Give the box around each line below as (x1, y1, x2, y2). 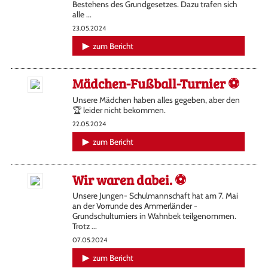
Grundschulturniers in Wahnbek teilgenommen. (72, 211, 236, 221)
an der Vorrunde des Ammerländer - (72, 201, 197, 211)
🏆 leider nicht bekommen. (72, 105, 166, 115)
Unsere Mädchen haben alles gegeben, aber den (72, 95, 240, 105)
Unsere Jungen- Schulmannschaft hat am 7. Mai (72, 191, 238, 201)
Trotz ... (72, 221, 97, 232)
